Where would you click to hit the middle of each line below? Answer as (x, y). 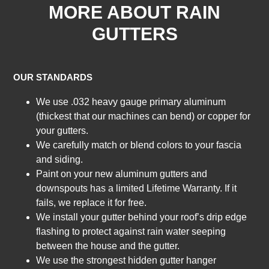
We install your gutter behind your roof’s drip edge (142, 217)
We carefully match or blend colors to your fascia (139, 145)
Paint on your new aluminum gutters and (122, 174)
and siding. (60, 159)
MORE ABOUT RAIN (134, 13)
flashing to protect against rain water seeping (131, 231)
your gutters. (62, 130)
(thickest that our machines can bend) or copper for (144, 116)
